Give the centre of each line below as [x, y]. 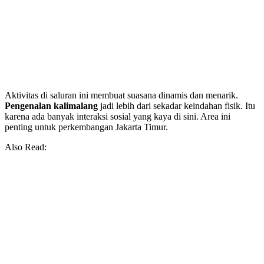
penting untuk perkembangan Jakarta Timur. [86, 127]
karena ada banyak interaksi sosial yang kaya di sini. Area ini [118, 117]
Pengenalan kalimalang [51, 106]
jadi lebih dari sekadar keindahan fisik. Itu [176, 106]
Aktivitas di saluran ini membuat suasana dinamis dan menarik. [121, 95]
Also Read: [26, 147]
